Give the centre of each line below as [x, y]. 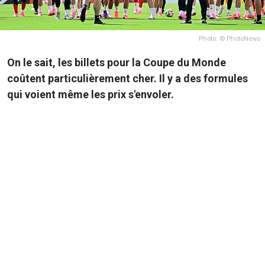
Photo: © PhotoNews [230, 38]
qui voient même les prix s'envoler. [92, 94]
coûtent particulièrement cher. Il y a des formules [127, 78]
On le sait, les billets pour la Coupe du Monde [117, 62]
